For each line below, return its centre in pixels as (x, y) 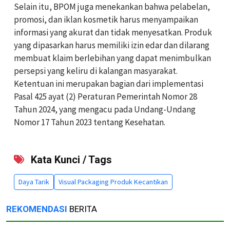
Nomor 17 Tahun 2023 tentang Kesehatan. (90, 122)
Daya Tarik (34, 181)
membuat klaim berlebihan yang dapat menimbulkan (112, 58)
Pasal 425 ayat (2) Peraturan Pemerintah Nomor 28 (106, 96)
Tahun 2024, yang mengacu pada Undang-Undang (105, 109)
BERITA (82, 209)
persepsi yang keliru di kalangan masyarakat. (96, 71)
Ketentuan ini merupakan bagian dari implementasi (109, 83)
